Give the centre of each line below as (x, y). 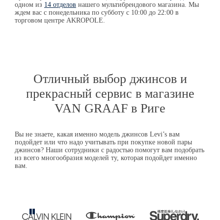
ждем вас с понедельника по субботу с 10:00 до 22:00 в (97, 12)
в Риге (147, 109)
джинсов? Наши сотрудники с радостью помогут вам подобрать (110, 150)
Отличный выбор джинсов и (110, 79)
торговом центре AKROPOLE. (60, 20)
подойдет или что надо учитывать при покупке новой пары (103, 142)
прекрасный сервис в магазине (110, 94)
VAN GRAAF (91, 109)
